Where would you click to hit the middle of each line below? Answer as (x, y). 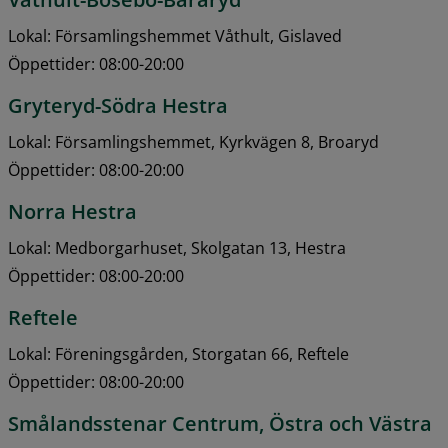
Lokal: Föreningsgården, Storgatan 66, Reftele (178, 353)
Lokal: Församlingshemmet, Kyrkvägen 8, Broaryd (193, 141)
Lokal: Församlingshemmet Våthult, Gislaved (175, 35)
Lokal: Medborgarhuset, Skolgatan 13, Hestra (177, 247)
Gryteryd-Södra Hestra (118, 105)
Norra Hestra (72, 211)
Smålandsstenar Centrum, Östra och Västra (220, 423)
